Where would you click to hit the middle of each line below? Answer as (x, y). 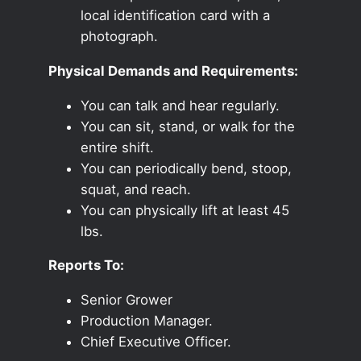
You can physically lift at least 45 (185, 210)
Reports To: (86, 266)
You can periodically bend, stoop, (186, 168)
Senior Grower (126, 300)
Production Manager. (146, 321)
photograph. (119, 36)
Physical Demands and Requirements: (173, 71)
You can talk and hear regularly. (180, 105)
